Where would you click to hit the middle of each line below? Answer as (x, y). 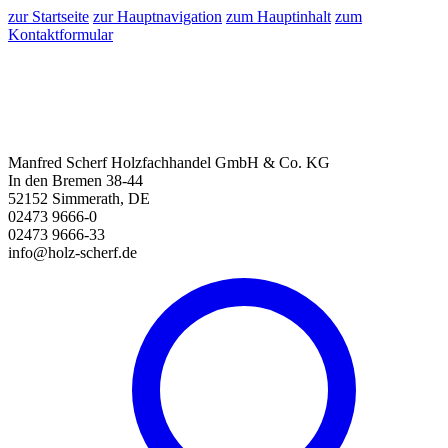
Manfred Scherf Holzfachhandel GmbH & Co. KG (169, 162)
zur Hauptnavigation (157, 16)
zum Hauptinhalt (278, 16)
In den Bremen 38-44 (75, 180)
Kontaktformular (60, 34)
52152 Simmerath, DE (79, 198)
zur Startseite (48, 16)
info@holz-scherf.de (72, 252)
